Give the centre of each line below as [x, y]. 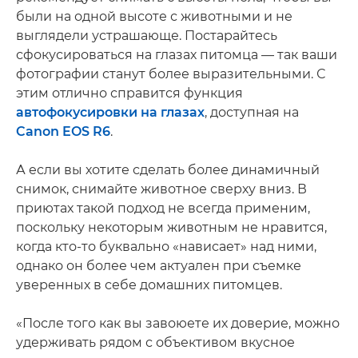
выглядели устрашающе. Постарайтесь [147, 35]
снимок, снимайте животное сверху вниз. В [161, 189]
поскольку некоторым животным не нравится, [171, 227]
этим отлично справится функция [129, 93]
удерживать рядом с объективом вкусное [155, 342]
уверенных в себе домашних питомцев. [149, 284]
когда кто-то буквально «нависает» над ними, [166, 246]
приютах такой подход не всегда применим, [163, 208]
